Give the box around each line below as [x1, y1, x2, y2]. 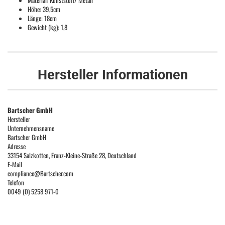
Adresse [8, 141, 26, 151]
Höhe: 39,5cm [28, 4, 60, 14]
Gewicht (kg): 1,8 [28, 22, 67, 32]
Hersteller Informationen [37, 67, 188, 83]
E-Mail [8, 159, 22, 169]
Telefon [8, 177, 24, 187]
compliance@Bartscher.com [8, 168, 73, 178]
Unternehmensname [8, 123, 54, 133]
